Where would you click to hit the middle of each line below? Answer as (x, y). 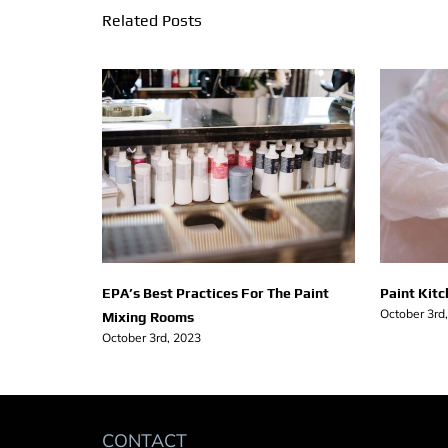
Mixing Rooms (148, 316)
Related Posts (152, 20)
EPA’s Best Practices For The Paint (215, 292)
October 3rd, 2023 (151, 337)
